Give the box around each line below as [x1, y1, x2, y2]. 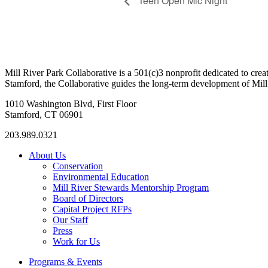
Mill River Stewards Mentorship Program [53, 182, 209, 193]
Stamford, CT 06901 [5, 109, 83, 120]
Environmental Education [53, 172, 149, 182]
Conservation [53, 161, 103, 172]
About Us [29, 150, 66, 161]
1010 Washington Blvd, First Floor [5, 99, 136, 109]
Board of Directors [53, 193, 123, 204]
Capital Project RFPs [53, 204, 132, 215]
